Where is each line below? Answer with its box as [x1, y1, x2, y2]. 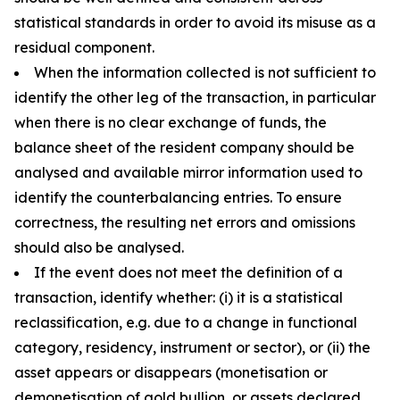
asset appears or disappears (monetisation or [14, 363, 328, 381]
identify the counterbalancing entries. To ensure [14, 188, 342, 206]
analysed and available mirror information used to [14, 163, 362, 181]
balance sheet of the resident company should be [14, 138, 354, 156]
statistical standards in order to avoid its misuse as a [14, 13, 376, 31]
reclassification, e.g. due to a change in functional [14, 313, 357, 331]
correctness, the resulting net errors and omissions [14, 213, 355, 231]
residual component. [14, 38, 154, 56]
